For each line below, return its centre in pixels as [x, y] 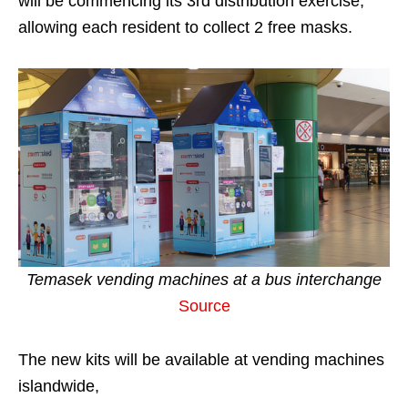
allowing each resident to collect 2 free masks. [185, 27]
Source [204, 306]
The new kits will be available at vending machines [201, 360]
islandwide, [59, 387]
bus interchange [321, 280]
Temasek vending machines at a [143, 280]
